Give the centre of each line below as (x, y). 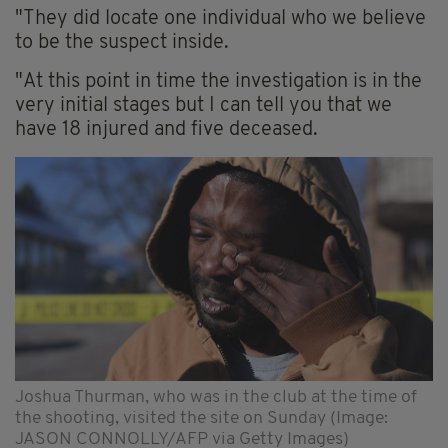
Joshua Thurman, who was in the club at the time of (216, 397)
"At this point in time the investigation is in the (218, 81)
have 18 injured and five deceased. (166, 129)
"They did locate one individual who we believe (220, 18)
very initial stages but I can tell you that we (203, 105)
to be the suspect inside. (122, 42)
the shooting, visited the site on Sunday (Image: (201, 418)
